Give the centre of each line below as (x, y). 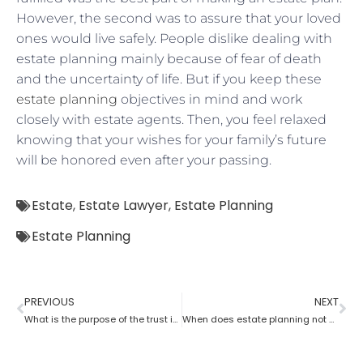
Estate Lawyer (124, 205)
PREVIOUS (49, 301)
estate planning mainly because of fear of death (169, 58)
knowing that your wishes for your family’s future (171, 139)
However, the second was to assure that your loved (179, 18)
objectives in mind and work (210, 99)
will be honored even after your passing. (144, 160)
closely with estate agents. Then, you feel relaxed (171, 119)
